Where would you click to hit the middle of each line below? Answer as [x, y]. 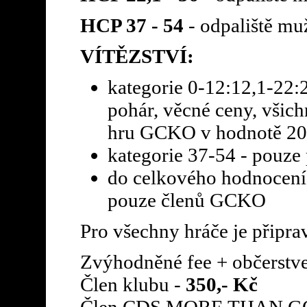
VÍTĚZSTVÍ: [137, 56]
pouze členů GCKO [186, 200]
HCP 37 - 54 [132, 25]
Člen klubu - [130, 284]
